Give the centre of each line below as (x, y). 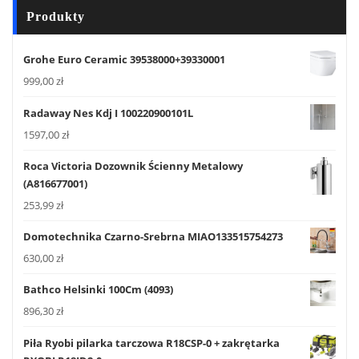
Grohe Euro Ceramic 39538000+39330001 (124, 60)
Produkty (56, 16)
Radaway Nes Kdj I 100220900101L (108, 113)
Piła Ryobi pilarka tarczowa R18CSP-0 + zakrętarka (151, 343)
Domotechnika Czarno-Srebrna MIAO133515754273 (153, 237)
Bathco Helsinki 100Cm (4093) (98, 290)
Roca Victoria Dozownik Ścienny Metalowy (133, 165)
